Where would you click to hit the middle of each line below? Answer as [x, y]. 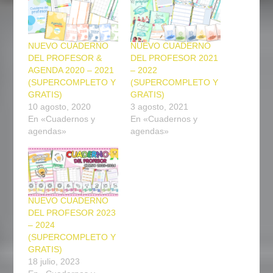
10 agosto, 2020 [60, 106]
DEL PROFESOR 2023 [72, 212]
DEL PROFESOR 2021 [174, 58]
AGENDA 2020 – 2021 [71, 70]
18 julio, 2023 [54, 261]
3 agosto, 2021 [159, 106]
